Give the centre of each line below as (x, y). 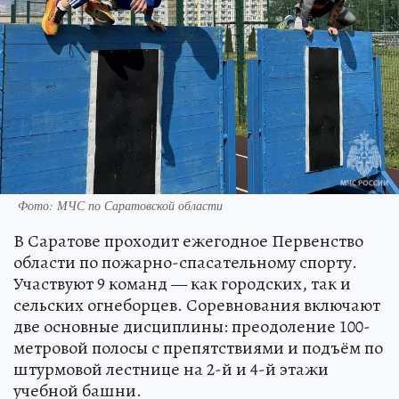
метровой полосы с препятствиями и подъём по (198, 348)
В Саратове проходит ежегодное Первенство (188, 241)
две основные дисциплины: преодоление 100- (192, 326)
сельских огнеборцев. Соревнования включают (197, 305)
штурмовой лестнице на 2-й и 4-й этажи (171, 369)
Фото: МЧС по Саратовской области (120, 205)
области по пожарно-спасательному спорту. (185, 262)
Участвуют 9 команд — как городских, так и (182, 284)
